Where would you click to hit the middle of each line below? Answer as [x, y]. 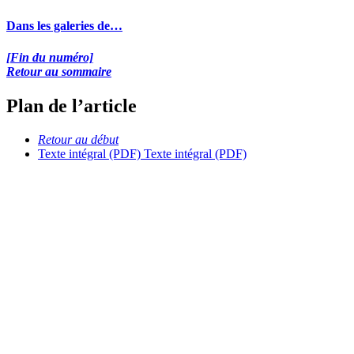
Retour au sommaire [59, 71]
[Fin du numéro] [50, 57]
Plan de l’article [72, 106]
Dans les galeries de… [64, 26]
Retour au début [78, 139]
